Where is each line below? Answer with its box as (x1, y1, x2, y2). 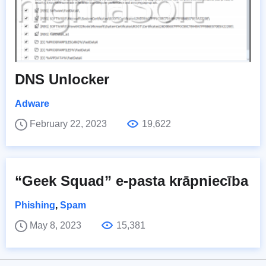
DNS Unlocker (15, 71, 109, 87)
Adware (15, 98, 49, 109)
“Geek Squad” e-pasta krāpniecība (15, 172, 248, 189)
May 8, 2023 (30, 220, 84, 230)
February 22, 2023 (30, 118, 109, 129)
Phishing (15, 199, 55, 210)
